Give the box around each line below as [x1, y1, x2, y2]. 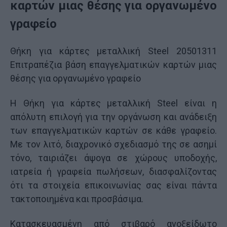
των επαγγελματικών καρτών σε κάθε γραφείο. [10, 125, 217, 136]
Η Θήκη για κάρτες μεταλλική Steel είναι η [10, 98, 217, 108]
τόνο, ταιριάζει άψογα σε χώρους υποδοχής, [10, 153, 217, 163]
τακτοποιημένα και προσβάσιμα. [10, 194, 143, 204]
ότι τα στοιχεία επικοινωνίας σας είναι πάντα [10, 180, 217, 191]
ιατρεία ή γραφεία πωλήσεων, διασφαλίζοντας [10, 166, 217, 177]
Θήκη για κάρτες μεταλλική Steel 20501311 [10, 46, 217, 56]
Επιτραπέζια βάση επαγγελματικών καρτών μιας [10, 59, 217, 70]
